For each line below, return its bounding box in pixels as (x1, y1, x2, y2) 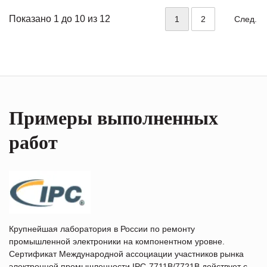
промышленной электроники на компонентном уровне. (9, 236, 225, 246)
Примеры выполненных (9, 107, 218, 129)
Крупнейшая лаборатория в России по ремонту (9, 223, 195, 234)
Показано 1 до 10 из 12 (9, 13, 110, 24)
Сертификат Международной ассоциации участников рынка (9, 249, 244, 259)
